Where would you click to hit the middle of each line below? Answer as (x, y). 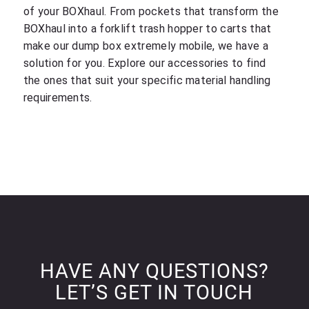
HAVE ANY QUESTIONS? (154, 271)
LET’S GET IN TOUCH (154, 292)
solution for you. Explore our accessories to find (144, 63)
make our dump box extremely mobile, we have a (146, 46)
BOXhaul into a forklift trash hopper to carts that (147, 28)
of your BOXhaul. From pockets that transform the (151, 11)
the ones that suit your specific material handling (147, 80)
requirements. (58, 97)
